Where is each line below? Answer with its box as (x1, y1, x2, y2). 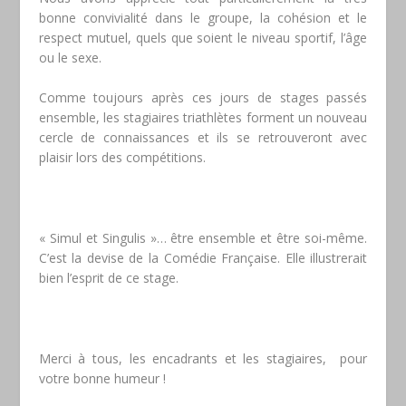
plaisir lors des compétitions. (38, 148, 206, 166)
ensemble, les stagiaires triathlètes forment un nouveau (38, 108, 368, 126)
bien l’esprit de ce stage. (38, 268, 179, 286)
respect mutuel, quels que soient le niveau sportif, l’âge (38, 28, 368, 46)
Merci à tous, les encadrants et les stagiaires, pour (38, 349, 368, 367)
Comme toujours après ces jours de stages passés (38, 88, 368, 106)
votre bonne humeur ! (38, 369, 166, 387)
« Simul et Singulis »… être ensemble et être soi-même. (38, 228, 368, 246)
